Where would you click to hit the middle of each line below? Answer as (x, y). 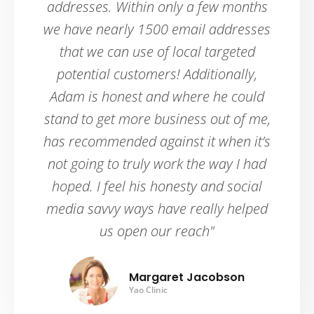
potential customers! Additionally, (157, 74)
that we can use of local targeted (157, 52)
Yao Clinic (148, 290)
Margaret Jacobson (187, 278)
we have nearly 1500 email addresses (157, 29)
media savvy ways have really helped (157, 209)
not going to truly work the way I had (157, 164)
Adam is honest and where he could (157, 97)
